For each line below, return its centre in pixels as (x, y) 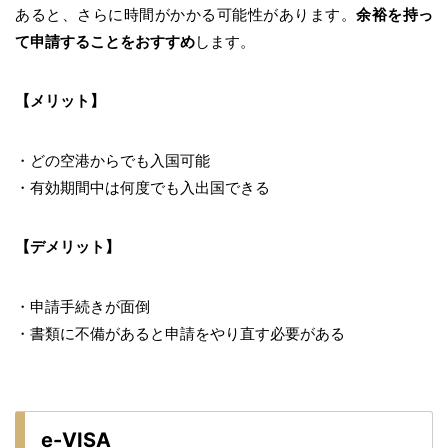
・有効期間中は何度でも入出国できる (142, 187)
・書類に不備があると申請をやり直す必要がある (180, 333)
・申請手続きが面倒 (82, 306)
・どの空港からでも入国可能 (112, 160)
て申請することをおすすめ (105, 41)
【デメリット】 (67, 246)
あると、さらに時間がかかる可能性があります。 (185, 14)
